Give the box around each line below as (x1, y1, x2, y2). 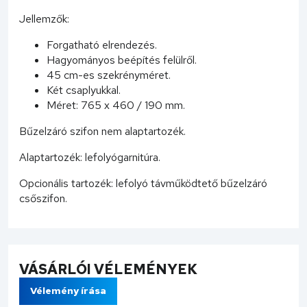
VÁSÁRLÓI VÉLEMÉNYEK (19, 260, 197, 278)
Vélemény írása (30, 284, 106, 297)
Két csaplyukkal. (47, 82, 121, 97)
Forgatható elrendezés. (47, 37, 157, 52)
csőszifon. (19, 191, 67, 206)
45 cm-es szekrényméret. (47, 67, 171, 82)
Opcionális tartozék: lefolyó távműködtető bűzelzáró (19, 175, 267, 191)
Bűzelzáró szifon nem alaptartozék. (19, 123, 186, 138)
